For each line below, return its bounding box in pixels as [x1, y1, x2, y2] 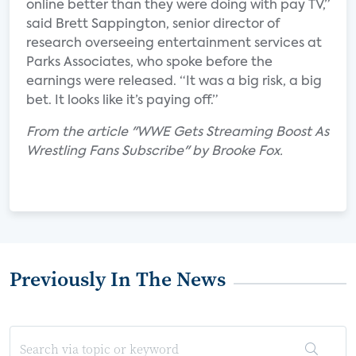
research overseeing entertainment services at [26, 37, 322, 50]
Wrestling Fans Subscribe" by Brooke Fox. [26, 145, 283, 158]
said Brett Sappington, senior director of [26, 18, 280, 31]
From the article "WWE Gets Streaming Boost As [26, 126, 329, 139]
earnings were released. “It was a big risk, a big [26, 75, 322, 88]
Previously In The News [10, 265, 226, 293]
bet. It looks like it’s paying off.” [26, 95, 218, 107]
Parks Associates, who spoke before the [26, 56, 273, 69]
